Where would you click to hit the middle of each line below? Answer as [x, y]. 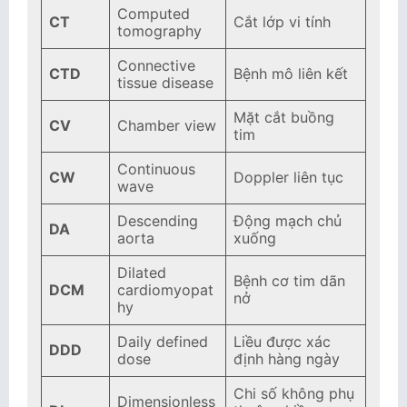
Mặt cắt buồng [284, 117]
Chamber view [167, 125]
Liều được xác [282, 342]
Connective [156, 65]
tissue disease [165, 83]
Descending [158, 221]
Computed [154, 14]
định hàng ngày [287, 359]
